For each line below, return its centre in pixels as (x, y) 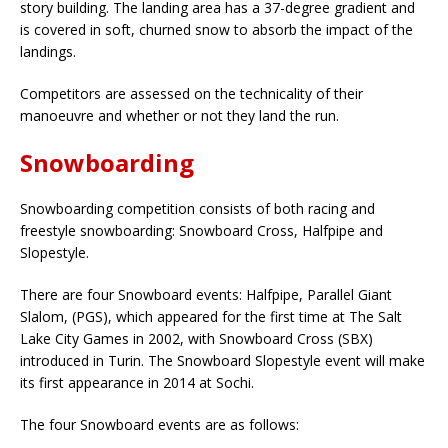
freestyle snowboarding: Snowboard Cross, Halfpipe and (201, 230)
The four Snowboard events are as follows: (159, 424)
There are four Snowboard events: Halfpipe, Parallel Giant (206, 294)
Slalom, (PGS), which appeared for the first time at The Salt (211, 316)
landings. (48, 51)
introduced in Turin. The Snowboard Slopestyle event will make (222, 360)
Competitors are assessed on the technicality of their (191, 93)
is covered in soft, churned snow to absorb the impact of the (216, 29)
